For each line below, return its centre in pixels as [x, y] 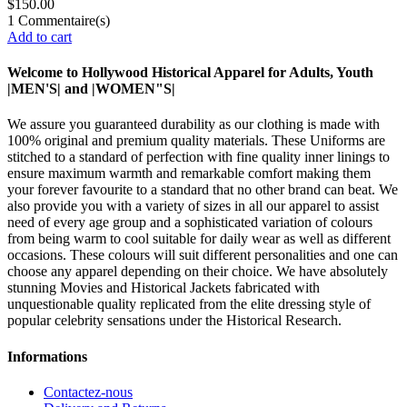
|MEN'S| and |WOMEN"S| [91, 89]
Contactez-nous [88, 392]
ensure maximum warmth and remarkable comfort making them [189, 174]
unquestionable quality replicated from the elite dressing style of [189, 304]
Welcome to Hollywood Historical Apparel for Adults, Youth [190, 73]
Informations [47, 356]
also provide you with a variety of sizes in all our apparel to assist [193, 206]
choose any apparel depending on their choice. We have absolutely [198, 272]
